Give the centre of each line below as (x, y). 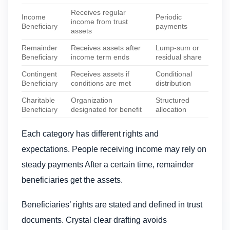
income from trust (100, 21)
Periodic (169, 17)
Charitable (38, 100)
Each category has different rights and (90, 133)
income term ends (100, 57)
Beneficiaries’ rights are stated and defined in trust (112, 205)
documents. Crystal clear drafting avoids (94, 220)
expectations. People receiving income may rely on (114, 149)
